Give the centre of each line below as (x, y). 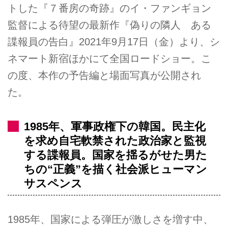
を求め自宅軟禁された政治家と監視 (115, 141)
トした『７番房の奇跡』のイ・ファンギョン (109, 8)
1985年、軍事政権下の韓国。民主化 (115, 127)
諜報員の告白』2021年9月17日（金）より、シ (114, 42)
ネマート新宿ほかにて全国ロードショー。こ (109, 59)
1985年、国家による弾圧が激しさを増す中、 (110, 220)
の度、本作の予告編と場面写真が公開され (104, 76)
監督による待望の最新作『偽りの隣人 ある (109, 25)
